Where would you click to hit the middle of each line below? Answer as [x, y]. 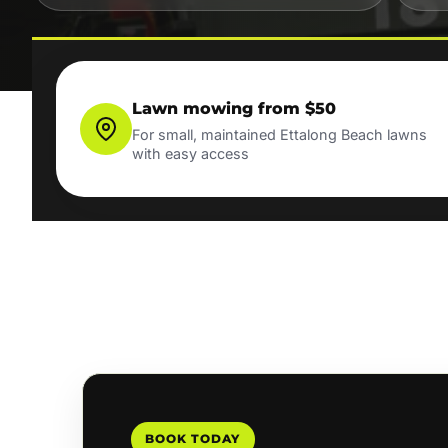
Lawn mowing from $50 [234, 108]
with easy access [190, 154]
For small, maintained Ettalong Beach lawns [279, 135]
